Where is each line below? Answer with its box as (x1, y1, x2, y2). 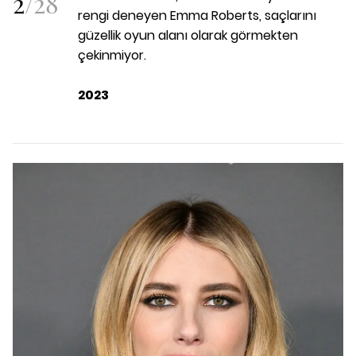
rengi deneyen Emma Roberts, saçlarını (78, 6, 316, 25)
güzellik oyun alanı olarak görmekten (78, 26, 298, 44)
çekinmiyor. (78, 46, 146, 64)
